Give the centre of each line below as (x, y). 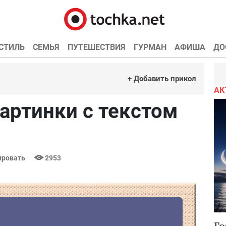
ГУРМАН (150, 47)
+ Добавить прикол (162, 79)
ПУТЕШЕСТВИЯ (96, 47)
